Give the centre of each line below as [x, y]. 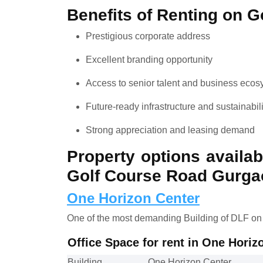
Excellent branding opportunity [149, 59]
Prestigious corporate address [148, 36]
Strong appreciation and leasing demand [170, 130]
